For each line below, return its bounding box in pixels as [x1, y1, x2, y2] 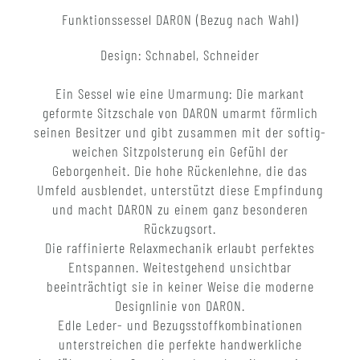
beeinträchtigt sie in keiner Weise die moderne [46, 277, 314, 296]
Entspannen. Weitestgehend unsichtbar [68, 258, 292, 276]
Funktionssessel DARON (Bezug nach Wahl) [61, 10, 299, 29]
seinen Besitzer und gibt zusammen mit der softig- [34, 123, 326, 141]
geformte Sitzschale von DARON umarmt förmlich [42, 104, 318, 122]
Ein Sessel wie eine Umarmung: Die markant [55, 84, 305, 103]
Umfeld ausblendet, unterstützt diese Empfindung [37, 181, 323, 199]
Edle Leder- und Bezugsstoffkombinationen [57, 316, 303, 334]
